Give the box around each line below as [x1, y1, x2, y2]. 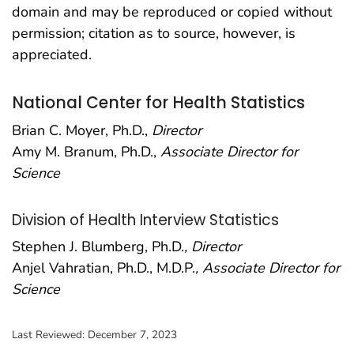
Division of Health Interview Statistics [12, 209, 279, 231]
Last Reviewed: [12, 327, 88, 343]
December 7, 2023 [88, 327, 177, 343]
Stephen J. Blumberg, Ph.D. [12, 237, 184, 257]
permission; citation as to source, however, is [12, 24, 296, 43]
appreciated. [12, 45, 92, 65]
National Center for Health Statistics [12, 92, 305, 115]
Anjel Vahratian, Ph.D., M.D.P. [12, 258, 195, 278]
